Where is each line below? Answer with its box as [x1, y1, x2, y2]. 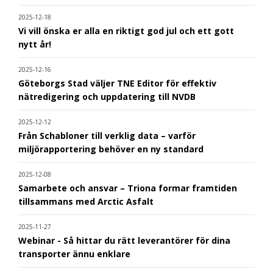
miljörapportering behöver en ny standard [18, 143, 204, 155]
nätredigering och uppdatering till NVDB [18, 91, 196, 103]
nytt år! [18, 38, 51, 51]
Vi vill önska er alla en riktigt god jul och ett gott [18, 25, 234, 37]
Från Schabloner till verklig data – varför [18, 130, 196, 142]
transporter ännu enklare [18, 248, 130, 260]
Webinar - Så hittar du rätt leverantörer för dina [18, 235, 230, 247]
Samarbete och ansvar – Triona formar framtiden [18, 182, 237, 194]
